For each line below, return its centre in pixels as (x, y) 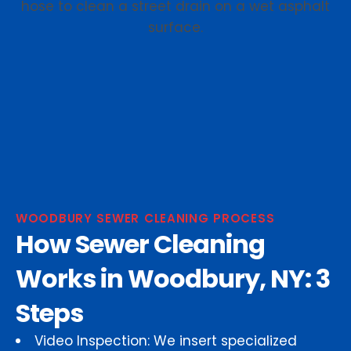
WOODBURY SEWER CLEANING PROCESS (145, 219)
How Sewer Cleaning (140, 244)
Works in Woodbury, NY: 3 (173, 279)
